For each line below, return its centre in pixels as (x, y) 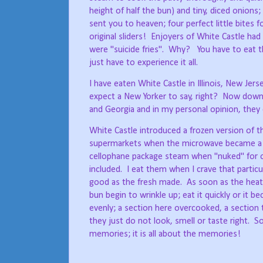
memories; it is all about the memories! (165, 235)
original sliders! (118, 37)
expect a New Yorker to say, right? (154, 97)
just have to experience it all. (144, 63)
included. (106, 170)
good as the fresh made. (136, 183)
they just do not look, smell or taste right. (169, 222)
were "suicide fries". (127, 50)
